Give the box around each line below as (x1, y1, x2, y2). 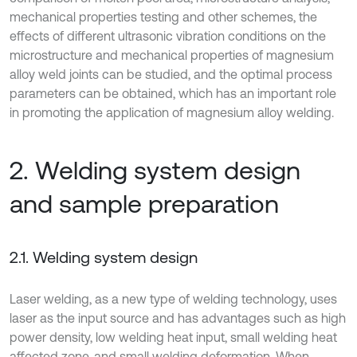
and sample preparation (10, 189, 279, 219)
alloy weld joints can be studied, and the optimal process (10, 67, 332, 82)
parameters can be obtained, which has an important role (10, 86, 336, 101)
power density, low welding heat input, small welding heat (10, 330, 337, 345)
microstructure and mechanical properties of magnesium (10, 48, 334, 63)
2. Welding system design (10, 155, 300, 186)
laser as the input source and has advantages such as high (10, 311, 346, 326)
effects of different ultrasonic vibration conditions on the (10, 29, 326, 44)
